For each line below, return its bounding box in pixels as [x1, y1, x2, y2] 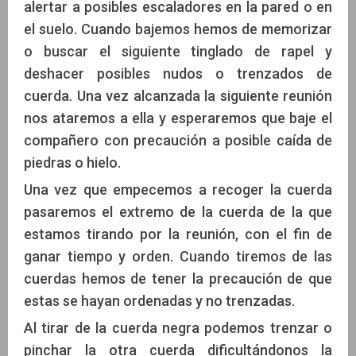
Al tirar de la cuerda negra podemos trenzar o [24, 319, 332, 337]
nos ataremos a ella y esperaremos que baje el [24, 110, 332, 127]
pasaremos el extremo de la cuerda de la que [24, 203, 332, 221]
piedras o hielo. [24, 154, 121, 172]
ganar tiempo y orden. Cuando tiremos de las [24, 248, 332, 265]
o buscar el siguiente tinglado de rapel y [24, 43, 332, 60]
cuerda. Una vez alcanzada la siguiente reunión [24, 87, 332, 105]
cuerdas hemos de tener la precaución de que [24, 270, 332, 288]
